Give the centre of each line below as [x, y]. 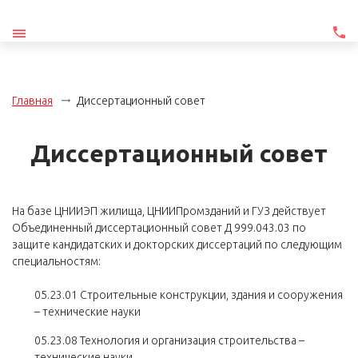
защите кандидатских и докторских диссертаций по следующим [177, 245]
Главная [32, 101]
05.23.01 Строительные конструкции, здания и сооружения [189, 295]
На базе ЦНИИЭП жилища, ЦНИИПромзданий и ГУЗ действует [169, 211]
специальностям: [56, 261]
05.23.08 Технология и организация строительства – [169, 340]
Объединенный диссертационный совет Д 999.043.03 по [159, 228]
